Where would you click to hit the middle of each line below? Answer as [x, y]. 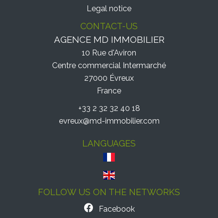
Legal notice [109, 9]
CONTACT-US [109, 26]
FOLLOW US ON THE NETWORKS [109, 192]
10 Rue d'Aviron [109, 53]
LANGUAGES [109, 143]
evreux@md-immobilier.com [109, 121]
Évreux [121, 78]
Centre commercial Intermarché [109, 65]
